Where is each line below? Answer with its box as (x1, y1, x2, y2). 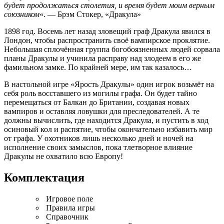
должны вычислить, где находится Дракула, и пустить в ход (4, 115, 208, 124)
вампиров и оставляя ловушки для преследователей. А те (4, 106, 199, 115)
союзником (4, 9, 39, 18)
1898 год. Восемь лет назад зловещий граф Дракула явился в (4, 26, 210, 35)
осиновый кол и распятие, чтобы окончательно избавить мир (4, 124, 212, 133)
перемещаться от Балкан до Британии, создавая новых (4, 97, 189, 106)
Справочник (44, 212, 88, 221)
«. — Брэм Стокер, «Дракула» (39, 9, 141, 18)
